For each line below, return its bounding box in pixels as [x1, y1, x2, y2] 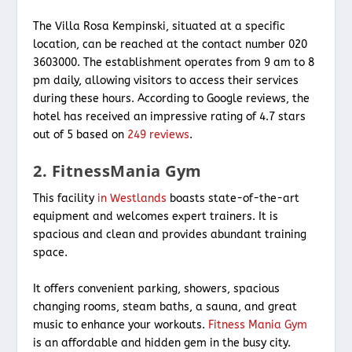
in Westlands [97, 192, 167, 206]
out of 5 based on [33, 127, 128, 141]
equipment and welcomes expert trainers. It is [33, 210, 279, 224]
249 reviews [127, 127, 190, 141]
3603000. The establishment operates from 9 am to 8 [33, 55, 315, 69]
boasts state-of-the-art [167, 192, 300, 206]
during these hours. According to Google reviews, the [33, 91, 310, 105]
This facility [33, 192, 98, 206]
